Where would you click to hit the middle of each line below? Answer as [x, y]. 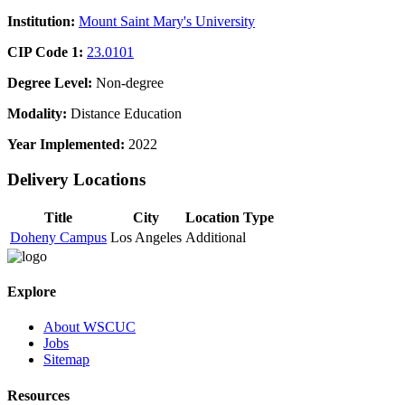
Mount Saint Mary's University [167, 22]
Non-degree [128, 83]
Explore [32, 292]
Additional [216, 237]
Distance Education [124, 114]
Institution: [41, 22]
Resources [38, 395]
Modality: [37, 114]
